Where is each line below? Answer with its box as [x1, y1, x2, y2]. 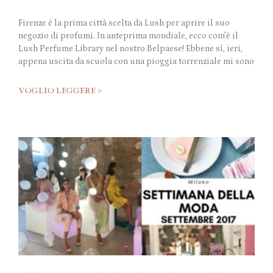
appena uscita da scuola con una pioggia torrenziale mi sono [18, 57, 254, 67]
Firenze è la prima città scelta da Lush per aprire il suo [18, 18, 230, 29]
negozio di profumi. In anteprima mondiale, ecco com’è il [18, 31, 238, 41]
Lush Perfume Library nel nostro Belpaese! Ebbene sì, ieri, [18, 44, 243, 54]
